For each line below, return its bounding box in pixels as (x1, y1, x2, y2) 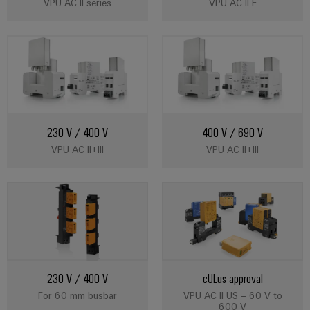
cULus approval (202, 271, 263, 286)
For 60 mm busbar (38, 289, 117, 302)
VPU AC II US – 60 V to (183, 289, 282, 302)
